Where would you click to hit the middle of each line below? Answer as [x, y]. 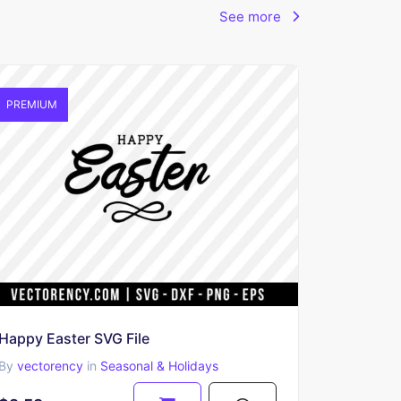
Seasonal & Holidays [159, 366]
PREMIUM [30, 104]
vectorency [50, 366]
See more [252, 17]
